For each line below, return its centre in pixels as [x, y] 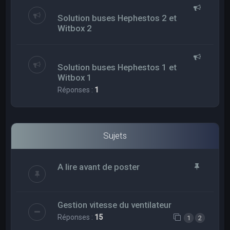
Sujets [115, 135]
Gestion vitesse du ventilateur [115, 205]
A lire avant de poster [99, 167]
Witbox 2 [75, 28]
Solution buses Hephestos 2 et [117, 18]
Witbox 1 [75, 77]
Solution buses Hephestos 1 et [117, 67]
